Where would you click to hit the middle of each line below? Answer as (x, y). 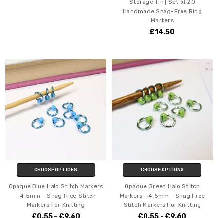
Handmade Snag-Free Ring (162, 11)
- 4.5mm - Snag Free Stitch (56, 196)
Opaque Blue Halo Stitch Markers (56, 187)
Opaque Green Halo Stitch (162, 187)
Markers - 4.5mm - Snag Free (162, 196)
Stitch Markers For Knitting (162, 205)
